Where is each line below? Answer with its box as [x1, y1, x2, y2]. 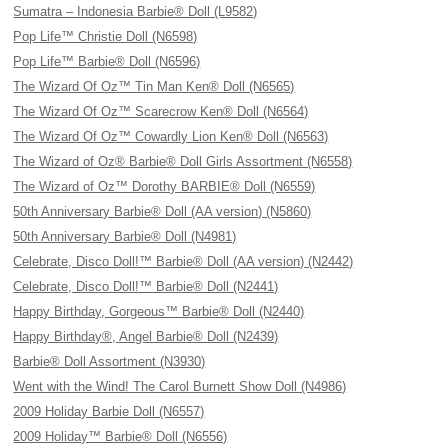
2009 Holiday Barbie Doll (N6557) [13, 404, 205, 419]
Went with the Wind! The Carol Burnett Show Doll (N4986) [13, 379, 347, 394]
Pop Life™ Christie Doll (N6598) [13, 29, 198, 44]
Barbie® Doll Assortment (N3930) [13, 354, 206, 369]
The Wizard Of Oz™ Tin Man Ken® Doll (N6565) [13, 79, 295, 94]
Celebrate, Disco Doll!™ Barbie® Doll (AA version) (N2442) [13, 254, 354, 269]
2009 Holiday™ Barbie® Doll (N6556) [13, 429, 228, 444]
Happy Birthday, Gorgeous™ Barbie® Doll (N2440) [13, 304, 305, 319]
